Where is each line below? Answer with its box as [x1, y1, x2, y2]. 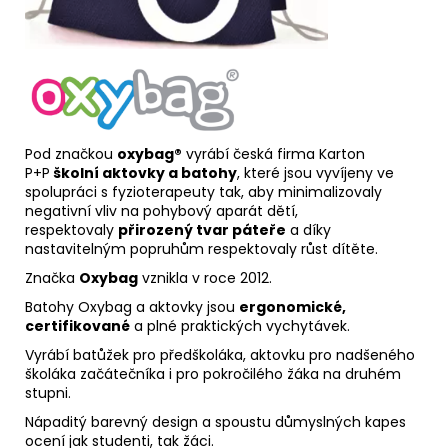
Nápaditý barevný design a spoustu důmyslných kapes [25, 411, 406, 432]
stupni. [25, 382, 71, 403]
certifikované [25, 315, 130, 336]
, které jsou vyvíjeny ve [237, 162, 394, 183]
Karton [319, 143, 365, 164]
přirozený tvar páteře [118, 219, 286, 240]
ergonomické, [239, 296, 346, 317]
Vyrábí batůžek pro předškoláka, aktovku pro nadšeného [25, 344, 415, 365]
